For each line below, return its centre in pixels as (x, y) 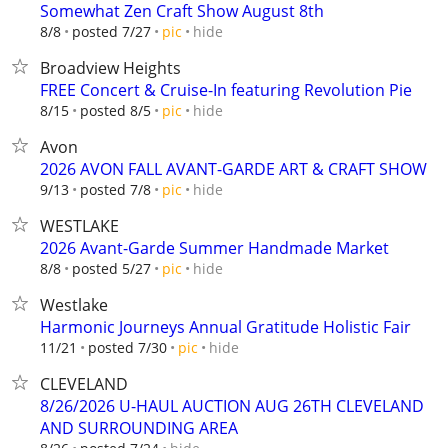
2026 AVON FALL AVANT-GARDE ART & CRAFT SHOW (233, 169)
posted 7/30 (127, 347)
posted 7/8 (115, 189)
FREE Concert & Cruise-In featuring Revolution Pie (226, 90)
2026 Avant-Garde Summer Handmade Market (214, 248)
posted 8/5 (115, 110)
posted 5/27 (111, 268)
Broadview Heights (110, 68)
